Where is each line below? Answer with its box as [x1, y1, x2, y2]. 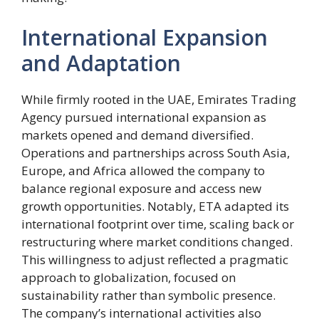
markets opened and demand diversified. [21, 126, 253, 143]
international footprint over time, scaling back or [21, 215, 294, 232]
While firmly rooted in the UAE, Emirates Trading [21, 90, 296, 108]
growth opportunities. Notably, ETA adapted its [21, 197, 289, 214]
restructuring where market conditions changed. [21, 233, 293, 250]
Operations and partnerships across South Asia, [21, 144, 290, 161]
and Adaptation [21, 48, 181, 78]
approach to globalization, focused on [21, 268, 236, 286]
